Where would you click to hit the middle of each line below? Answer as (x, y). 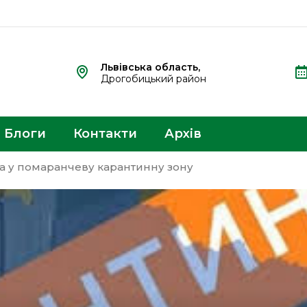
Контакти (105, 134)
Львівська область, (150, 67)
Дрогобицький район (153, 79)
